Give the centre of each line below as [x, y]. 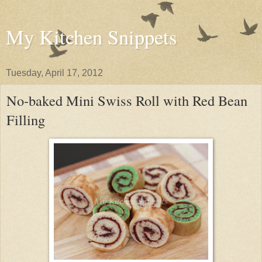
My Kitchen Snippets [91, 37]
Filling [26, 120]
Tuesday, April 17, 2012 [54, 73]
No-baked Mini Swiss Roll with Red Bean [127, 100]
